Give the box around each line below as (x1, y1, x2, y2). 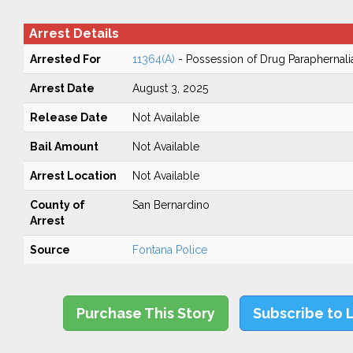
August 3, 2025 (132, 82, 208, 95)
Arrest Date (29, 82, 95, 95)
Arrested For (29, 53, 101, 65)
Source (29, 243, 70, 256)
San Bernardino (132, 199, 210, 211)
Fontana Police (132, 243, 207, 256)
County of (29, 199, 85, 211)
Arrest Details (28, 26, 119, 41)
